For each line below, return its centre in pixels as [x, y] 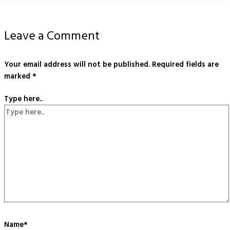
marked [18, 76]
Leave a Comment [52, 36]
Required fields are [185, 64]
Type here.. [23, 99]
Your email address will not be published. [77, 64]
